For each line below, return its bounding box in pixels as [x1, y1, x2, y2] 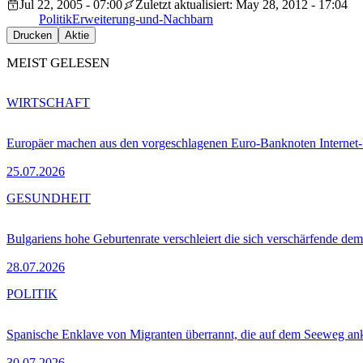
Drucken [13, 29, 52, 42]
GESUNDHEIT [6, 190, 91, 205]
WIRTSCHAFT [6, 95, 90, 109]
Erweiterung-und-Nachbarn [72, 12, 213, 27]
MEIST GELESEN [6, 55, 109, 71]
